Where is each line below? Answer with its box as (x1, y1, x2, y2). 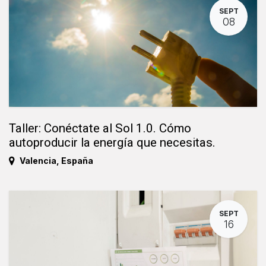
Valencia (20, 156, 56, 166)
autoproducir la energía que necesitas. (9, 135, 216, 150)
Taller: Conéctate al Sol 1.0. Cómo (9, 121, 191, 136)
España (61, 156, 93, 166)
